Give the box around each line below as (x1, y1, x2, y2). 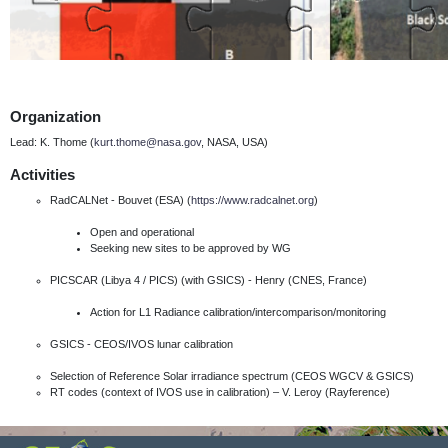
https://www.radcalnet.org (191, 194, 314, 206)
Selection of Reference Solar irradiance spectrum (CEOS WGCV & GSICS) (50, 370, 417, 382)
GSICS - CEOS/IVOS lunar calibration (50, 338, 233, 350)
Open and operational (90, 226, 194, 238)
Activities (10, 166, 75, 183)
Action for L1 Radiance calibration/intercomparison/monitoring (90, 306, 386, 318)
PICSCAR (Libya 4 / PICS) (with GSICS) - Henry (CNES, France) (50, 274, 367, 286)
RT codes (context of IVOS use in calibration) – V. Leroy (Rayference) (50, 386, 390, 398)
